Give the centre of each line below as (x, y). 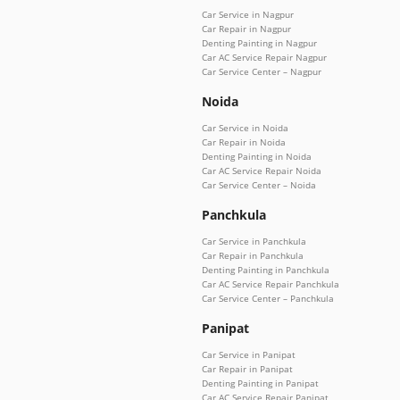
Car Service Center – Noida (259, 185)
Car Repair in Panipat (247, 369)
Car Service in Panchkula (254, 242)
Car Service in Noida (245, 128)
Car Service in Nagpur (248, 15)
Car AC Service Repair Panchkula (271, 284)
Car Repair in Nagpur (246, 29)
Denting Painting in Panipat (260, 383)
